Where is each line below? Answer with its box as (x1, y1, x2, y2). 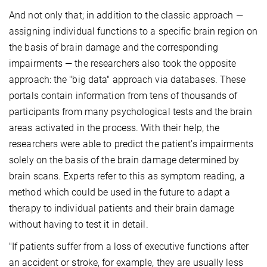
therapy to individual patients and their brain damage (9, 203, 235, 215)
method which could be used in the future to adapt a (9, 187, 231, 198)
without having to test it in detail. (9, 219, 148, 231)
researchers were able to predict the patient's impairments (9, 138, 253, 150)
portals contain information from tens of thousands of (9, 90, 238, 102)
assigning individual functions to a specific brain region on (9, 26, 258, 38)
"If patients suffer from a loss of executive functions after (9, 241, 249, 253)
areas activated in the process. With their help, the (9, 122, 220, 134)
